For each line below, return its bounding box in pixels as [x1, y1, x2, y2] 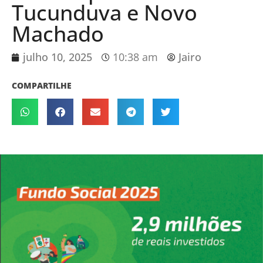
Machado [12, 19, 104, 49]
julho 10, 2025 [23, 50, 92, 65]
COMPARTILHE [12, 80, 72, 92]
